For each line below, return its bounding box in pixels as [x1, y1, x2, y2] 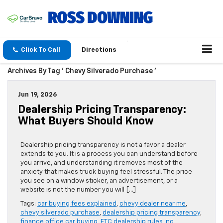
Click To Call [21, 47, 60, 54]
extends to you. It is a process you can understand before [20, 151, 198, 158]
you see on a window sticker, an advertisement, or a [20, 178, 178, 185]
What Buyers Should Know [18, 116, 153, 127]
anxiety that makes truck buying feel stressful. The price [20, 169, 192, 176]
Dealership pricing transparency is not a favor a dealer [20, 142, 186, 149]
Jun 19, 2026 [18, 92, 57, 99]
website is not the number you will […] [20, 187, 136, 194]
